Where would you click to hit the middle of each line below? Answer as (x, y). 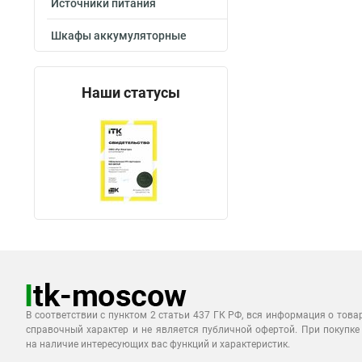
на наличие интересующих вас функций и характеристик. (158, 344)
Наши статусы (131, 93)
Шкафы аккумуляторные (119, 36)
